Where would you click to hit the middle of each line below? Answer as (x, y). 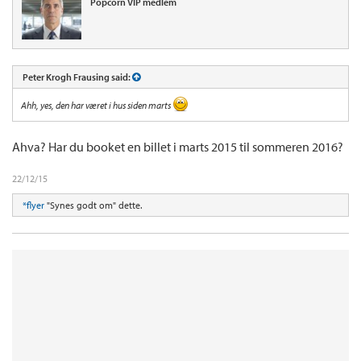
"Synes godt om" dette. (93, 205)
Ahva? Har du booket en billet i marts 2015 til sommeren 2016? (178, 146)
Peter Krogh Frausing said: (77, 77)
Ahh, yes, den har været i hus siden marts (97, 105)
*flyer (33, 205)
